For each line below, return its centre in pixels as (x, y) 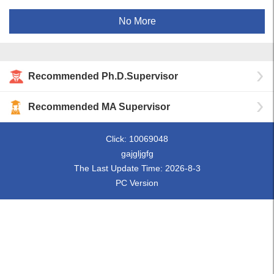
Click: (117, 139)
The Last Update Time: (119, 168)
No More (137, 21)
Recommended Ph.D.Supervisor (103, 76)
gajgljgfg (137, 154)
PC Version (137, 183)
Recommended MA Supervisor (99, 107)
